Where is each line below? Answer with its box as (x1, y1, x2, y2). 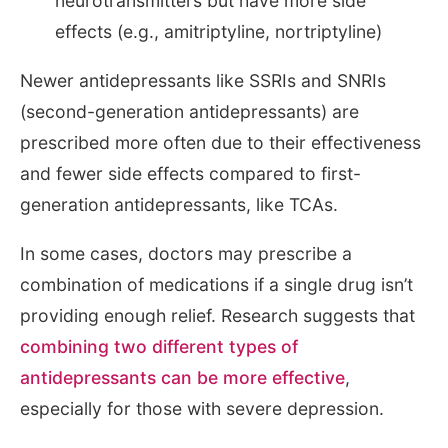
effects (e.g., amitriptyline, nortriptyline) (55, 21, 383, 43)
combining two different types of (20, 335, 298, 357)
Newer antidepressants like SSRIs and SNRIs (20, 70, 386, 92)
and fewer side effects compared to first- (20, 163, 361, 185)
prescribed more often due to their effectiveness (20, 132, 421, 154)
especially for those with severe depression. (20, 397, 384, 419)
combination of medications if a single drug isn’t (20, 273, 413, 295)
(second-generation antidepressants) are (20, 101, 359, 123)
